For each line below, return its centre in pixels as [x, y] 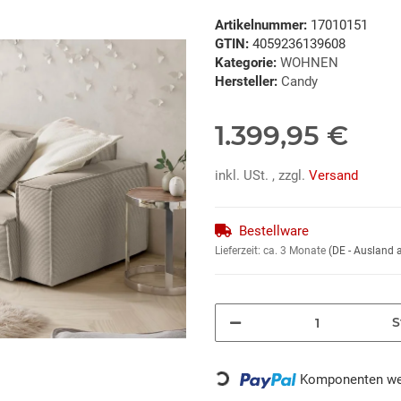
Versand [333, 176]
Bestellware [274, 231]
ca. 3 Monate [296, 251]
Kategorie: [247, 63]
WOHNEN [309, 63]
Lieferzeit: [239, 251]
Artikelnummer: [263, 26]
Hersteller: [246, 82]
